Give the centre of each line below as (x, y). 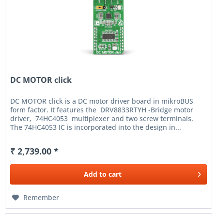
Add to (95, 174)
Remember (41, 197)
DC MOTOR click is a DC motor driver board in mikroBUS (102, 101)
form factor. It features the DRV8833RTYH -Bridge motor (102, 109)
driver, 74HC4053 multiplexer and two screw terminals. (102, 118)
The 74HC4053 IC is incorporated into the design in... (96, 127)
